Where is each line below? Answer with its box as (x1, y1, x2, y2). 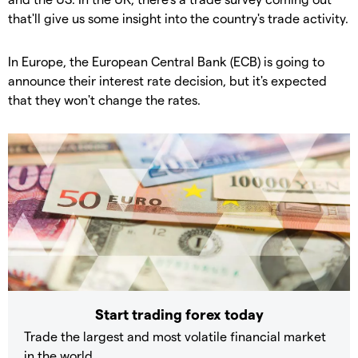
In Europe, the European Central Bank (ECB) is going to (8, 54, 324, 70)
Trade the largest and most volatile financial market (24, 328, 326, 344)
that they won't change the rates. (8, 92, 201, 108)
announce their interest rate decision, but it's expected (8, 73, 327, 89)
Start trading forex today (94, 304, 264, 322)
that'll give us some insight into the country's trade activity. (8, 10, 348, 26)
